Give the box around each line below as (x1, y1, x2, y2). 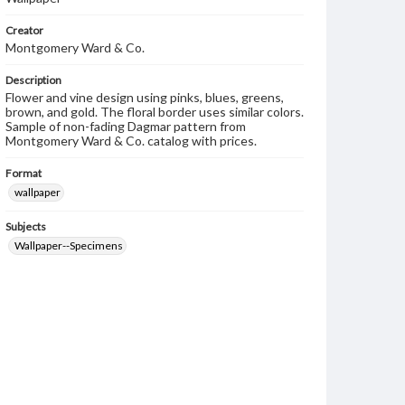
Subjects (5, 220, 46, 233)
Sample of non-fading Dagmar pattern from (5, 118, 246, 134)
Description (5, 73, 61, 87)
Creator (5, 24, 43, 37)
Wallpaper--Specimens (14, 239, 123, 252)
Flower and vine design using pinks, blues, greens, (5, 89, 284, 105)
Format (5, 166, 42, 180)
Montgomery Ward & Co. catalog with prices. (5, 133, 257, 148)
